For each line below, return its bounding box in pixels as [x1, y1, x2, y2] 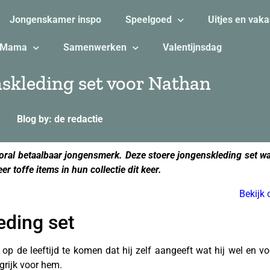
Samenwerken [63, 42, 127, 53]
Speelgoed [125, 14, 172, 25]
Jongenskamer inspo [9, 14, 101, 25]
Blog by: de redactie [17, 113, 103, 125]
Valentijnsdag [162, 42, 222, 53]
